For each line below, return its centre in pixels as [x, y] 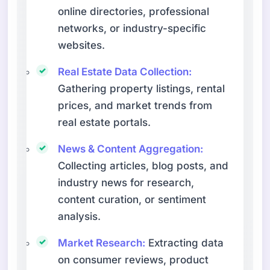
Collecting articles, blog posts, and [143, 165]
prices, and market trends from [135, 105]
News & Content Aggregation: [131, 149]
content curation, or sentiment [132, 199]
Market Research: [102, 243]
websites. [82, 45]
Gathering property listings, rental [142, 88]
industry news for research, [126, 182]
